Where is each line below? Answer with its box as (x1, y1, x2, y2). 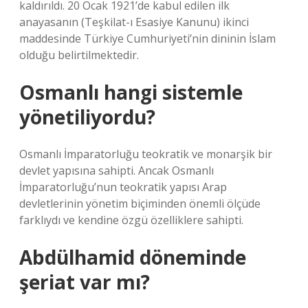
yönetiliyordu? (19, 104, 155, 130)
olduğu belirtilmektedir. (19, 47, 139, 63)
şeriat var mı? (19, 269, 150, 295)
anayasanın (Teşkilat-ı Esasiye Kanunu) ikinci (19, 14, 249, 30)
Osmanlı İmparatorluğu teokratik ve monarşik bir (19, 146, 272, 162)
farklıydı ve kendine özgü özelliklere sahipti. (19, 212, 243, 228)
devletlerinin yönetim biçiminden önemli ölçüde (19, 196, 261, 211)
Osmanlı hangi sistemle (19, 79, 243, 105)
